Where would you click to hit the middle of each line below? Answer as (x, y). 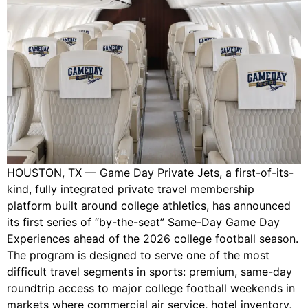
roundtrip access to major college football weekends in (151, 288)
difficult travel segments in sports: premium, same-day (150, 271)
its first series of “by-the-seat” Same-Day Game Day (143, 222)
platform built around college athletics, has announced (149, 205)
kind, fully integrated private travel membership (131, 189)
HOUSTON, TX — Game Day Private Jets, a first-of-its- (150, 172)
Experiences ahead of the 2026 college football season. (153, 238)
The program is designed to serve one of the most (138, 255)
